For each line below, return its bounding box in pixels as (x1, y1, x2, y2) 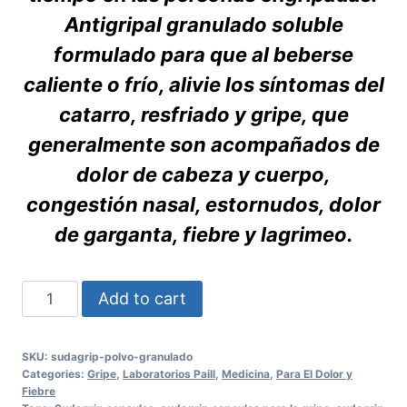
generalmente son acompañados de (27, 132, 380, 156)
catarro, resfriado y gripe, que (58, 102, 349, 126)
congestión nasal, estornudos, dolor (26, 192, 381, 216)
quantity (21, 355, 80, 374)
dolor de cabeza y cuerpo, (76, 162, 331, 186)
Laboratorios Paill (123, 366, 215, 381)
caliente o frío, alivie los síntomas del (23, 72, 384, 96)
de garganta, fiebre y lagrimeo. (54, 222, 353, 246)
